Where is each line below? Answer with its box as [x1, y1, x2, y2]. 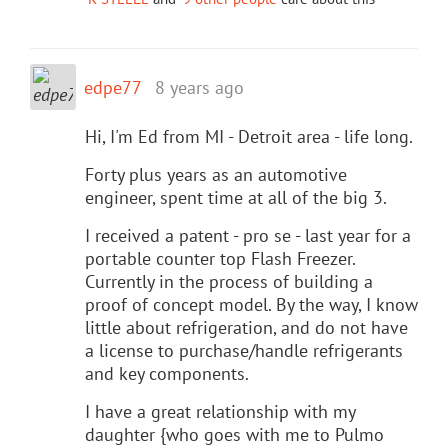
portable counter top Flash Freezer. [85, 246, 355, 270]
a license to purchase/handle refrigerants [85, 338, 403, 362]
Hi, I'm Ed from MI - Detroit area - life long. [85, 124, 413, 148]
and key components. [85, 361, 249, 385]
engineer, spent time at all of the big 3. [85, 185, 387, 209]
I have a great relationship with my [85, 399, 355, 423]
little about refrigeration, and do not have [85, 315, 408, 339]
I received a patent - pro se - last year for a [85, 223, 411, 247]
